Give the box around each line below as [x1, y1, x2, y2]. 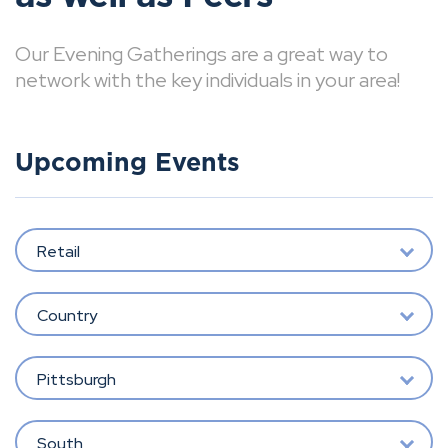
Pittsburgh [36, 368, 116, 390]
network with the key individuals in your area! [15, 67, 400, 93]
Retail [36, 240, 80, 262]
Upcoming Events [15, 151, 240, 176]
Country [36, 304, 97, 326]
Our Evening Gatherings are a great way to [15, 41, 388, 67]
